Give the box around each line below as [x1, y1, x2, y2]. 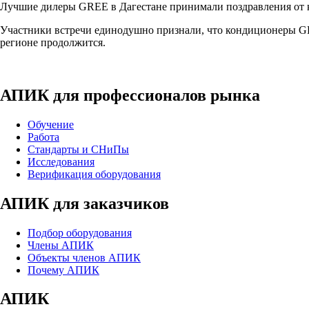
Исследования [28, 155, 94, 168]
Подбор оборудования [28, 226, 132, 239]
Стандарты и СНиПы [28, 143, 129, 155]
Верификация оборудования [28, 168, 161, 180]
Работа [28, 130, 59, 143]
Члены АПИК [28, 239, 94, 251]
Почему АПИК [28, 263, 99, 276]
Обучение [28, 118, 74, 130]
